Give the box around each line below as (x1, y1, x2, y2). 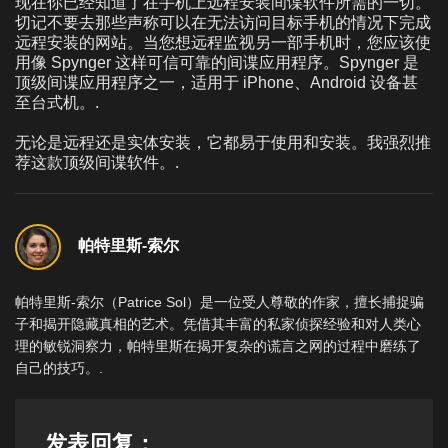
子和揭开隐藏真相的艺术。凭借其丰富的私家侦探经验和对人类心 (15, 315, 421, 332)
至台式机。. (15, 93, 99, 111)
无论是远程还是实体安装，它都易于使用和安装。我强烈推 (15, 133, 431, 151)
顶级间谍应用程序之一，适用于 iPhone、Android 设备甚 (15, 73, 418, 91)
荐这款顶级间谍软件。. (15, 153, 179, 171)
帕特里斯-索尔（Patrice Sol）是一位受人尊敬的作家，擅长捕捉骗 (15, 293, 424, 310)
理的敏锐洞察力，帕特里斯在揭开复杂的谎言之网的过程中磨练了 (15, 337, 421, 354)
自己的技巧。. (15, 359, 103, 376)
